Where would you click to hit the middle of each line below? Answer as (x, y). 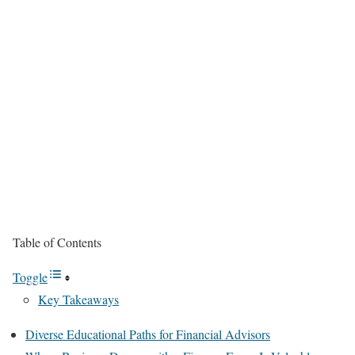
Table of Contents (57, 242)
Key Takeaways (78, 299)
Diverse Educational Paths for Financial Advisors (148, 334)
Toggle (30, 277)
